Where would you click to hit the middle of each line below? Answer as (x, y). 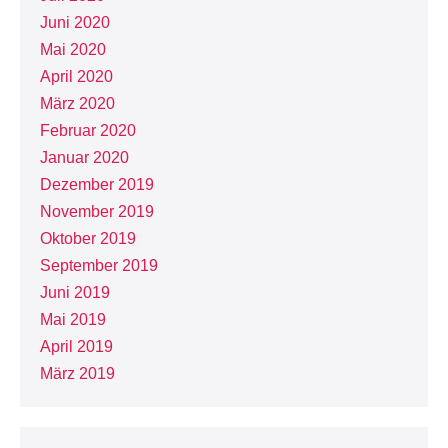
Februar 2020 (88, 130)
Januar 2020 (84, 157)
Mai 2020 (73, 49)
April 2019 (76, 346)
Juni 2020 (75, 22)
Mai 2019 (73, 319)
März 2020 (77, 103)
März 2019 (77, 373)
